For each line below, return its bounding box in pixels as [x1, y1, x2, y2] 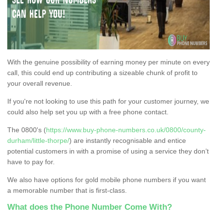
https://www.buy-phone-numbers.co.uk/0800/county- [46, 125, 206, 134]
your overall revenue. [7, 79, 72, 87]
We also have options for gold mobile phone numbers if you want [7, 175, 206, 184]
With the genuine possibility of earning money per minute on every [7, 58, 210, 66]
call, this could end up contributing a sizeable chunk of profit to [7, 68, 198, 77]
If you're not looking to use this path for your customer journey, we [7, 97, 209, 105]
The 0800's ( [7, 125, 46, 134]
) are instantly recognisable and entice [69, 136, 186, 144]
